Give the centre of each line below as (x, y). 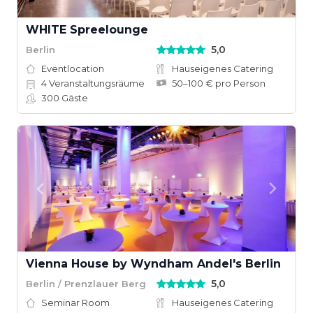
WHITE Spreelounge (87, 30)
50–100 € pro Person (219, 83)
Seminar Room (75, 303)
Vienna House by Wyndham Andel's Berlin (153, 264)
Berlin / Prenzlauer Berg (86, 283)
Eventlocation (73, 68)
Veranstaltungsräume (96, 83)
